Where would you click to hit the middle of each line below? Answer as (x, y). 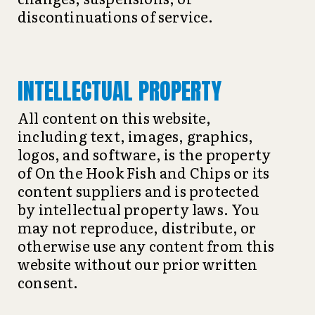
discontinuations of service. (116, 16)
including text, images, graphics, (136, 136)
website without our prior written (138, 264)
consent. (48, 282)
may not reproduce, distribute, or (137, 227)
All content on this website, (115, 117)
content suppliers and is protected (139, 191)
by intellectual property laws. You (139, 209)
